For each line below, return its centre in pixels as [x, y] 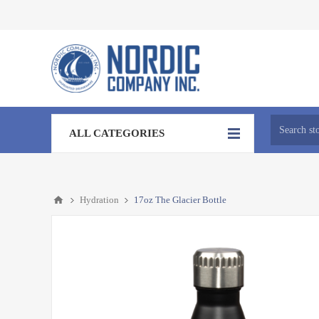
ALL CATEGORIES [117, 133]
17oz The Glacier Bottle [180, 200]
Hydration [99, 200]
